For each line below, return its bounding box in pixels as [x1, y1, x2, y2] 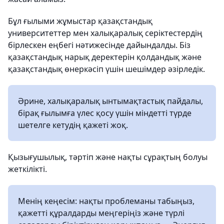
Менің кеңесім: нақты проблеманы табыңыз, [18, 195, 194, 206]
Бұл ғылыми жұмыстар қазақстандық [8, 15, 152, 26]
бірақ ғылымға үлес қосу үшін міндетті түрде [18, 107, 191, 118]
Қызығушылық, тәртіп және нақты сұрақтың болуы [8, 151, 207, 162]
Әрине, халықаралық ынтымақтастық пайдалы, [18, 95, 203, 106]
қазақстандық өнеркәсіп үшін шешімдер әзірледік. [8, 63, 205, 74]
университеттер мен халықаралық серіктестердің [8, 27, 202, 38]
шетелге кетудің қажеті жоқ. [18, 119, 128, 130]
